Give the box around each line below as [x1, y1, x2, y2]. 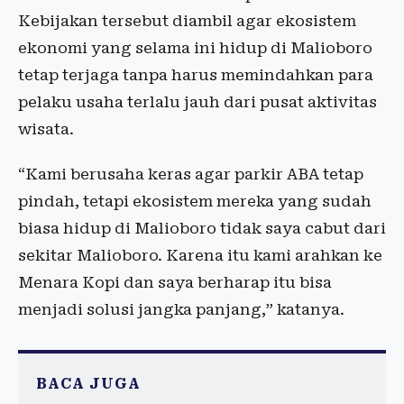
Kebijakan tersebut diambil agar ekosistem [18, 12, 356, 31]
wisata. [18, 120, 74, 139]
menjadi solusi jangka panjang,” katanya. [18, 300, 344, 319]
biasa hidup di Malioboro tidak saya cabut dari [18, 219, 386, 238]
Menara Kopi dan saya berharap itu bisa [18, 273, 332, 292]
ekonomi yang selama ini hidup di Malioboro [18, 39, 372, 58]
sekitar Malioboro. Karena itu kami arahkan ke [18, 246, 382, 265]
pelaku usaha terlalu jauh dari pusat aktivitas [18, 93, 377, 112]
